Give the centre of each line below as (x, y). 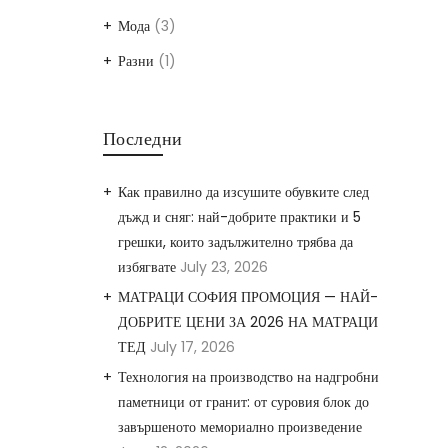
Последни (142, 138)
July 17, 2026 (192, 346)
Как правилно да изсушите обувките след (243, 191)
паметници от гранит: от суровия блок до (243, 401)
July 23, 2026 (223, 266)
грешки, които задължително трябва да (235, 241)
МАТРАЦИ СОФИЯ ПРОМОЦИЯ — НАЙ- (247, 296)
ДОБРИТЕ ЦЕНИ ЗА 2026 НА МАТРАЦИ (247, 321)
